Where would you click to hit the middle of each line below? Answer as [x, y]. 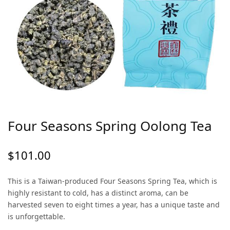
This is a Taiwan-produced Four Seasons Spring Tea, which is [113, 181]
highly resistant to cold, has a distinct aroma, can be [98, 193]
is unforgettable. [37, 216]
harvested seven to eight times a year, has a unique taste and [114, 204]
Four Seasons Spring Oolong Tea [110, 126]
